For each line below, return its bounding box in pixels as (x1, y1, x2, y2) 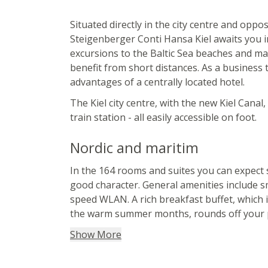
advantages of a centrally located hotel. (70, 75, 245, 89)
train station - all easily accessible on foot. (70, 110, 257, 124)
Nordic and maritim (70, 137, 199, 157)
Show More (70, 228, 121, 242)
